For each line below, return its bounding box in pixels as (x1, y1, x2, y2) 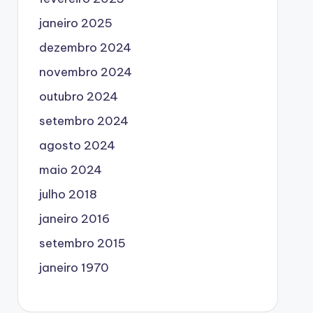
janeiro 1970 (38, 259, 109, 275)
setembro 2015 (38, 235, 126, 251)
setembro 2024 (38, 112, 129, 129)
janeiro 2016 (38, 210, 110, 226)
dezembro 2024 (38, 39, 131, 55)
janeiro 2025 (38, 15, 112, 31)
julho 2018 (38, 186, 97, 202)
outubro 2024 (38, 88, 118, 104)
